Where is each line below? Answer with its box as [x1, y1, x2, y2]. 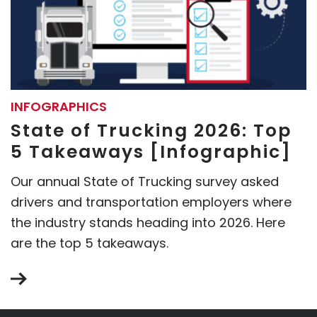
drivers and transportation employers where [11, 192, 292, 211]
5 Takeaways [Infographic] [11, 139, 292, 164]
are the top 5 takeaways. [11, 234, 168, 252]
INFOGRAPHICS [11, 97, 107, 115]
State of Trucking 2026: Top [11, 117, 292, 143]
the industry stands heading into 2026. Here [11, 213, 285, 231]
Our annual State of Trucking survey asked [11, 172, 279, 190]
